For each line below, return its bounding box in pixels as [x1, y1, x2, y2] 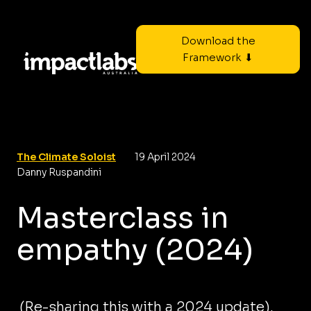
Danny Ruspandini [17, 166, 101, 178]
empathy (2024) [17, 231, 253, 268]
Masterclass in [17, 199, 229, 236]
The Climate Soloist [17, 151, 116, 163]
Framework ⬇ [183, 51, 254, 64]
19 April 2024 [135, 151, 196, 163]
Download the [180, 34, 255, 47]
